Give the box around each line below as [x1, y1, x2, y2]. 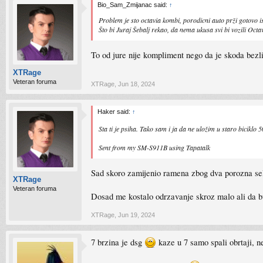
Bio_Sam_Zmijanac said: [97, 1, 169, 8]
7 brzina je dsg [91, 237, 144, 248]
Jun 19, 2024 [118, 211, 155, 218]
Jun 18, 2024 [118, 80, 155, 87]
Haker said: [97, 108, 132, 115]
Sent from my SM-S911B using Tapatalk [99, 143, 210, 152]
